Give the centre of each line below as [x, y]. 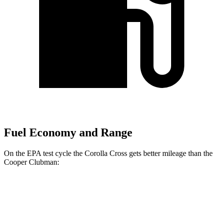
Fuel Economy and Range [68, 133]
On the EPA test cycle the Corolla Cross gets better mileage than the [108, 153]
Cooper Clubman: [32, 162]
